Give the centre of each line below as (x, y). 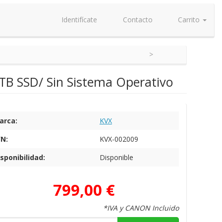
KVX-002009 (119, 139)
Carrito (189, 20)
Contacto (137, 20)
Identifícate (78, 20)
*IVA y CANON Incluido (141, 208)
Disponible (116, 157)
